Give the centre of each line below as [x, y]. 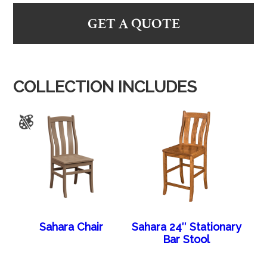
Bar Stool [187, 240]
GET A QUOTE [133, 23]
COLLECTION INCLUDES [105, 86]
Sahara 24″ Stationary [186, 227]
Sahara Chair [71, 227]
